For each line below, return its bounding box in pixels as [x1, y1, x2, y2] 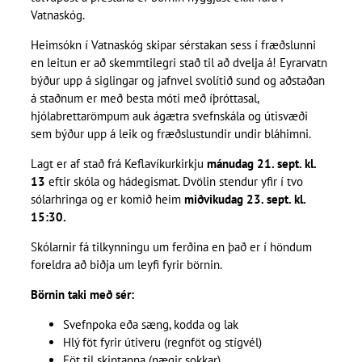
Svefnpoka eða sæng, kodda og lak [62, 317, 238, 333]
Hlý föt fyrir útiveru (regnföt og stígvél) [62, 335, 262, 351]
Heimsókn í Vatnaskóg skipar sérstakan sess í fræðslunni [30, 37, 316, 53]
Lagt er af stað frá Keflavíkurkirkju [30, 156, 207, 172]
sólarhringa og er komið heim [30, 192, 184, 208]
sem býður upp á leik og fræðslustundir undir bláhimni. [30, 126, 311, 142]
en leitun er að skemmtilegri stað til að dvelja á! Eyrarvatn [30, 55, 327, 71]
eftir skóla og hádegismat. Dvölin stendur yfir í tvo [44, 174, 303, 190]
